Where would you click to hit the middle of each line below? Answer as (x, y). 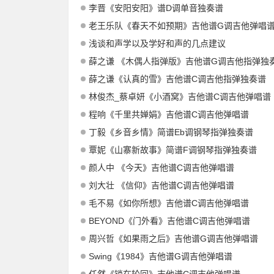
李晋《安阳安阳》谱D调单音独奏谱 (156, 8)
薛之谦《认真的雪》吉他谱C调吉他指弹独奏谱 (177, 79)
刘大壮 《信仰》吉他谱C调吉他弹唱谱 (161, 186)
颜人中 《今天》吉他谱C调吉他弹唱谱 (161, 168)
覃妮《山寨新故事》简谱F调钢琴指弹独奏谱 (173, 150)
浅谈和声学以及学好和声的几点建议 (157, 44)
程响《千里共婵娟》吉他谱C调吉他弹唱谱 (169, 115)
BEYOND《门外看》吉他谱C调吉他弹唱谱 (169, 221)
